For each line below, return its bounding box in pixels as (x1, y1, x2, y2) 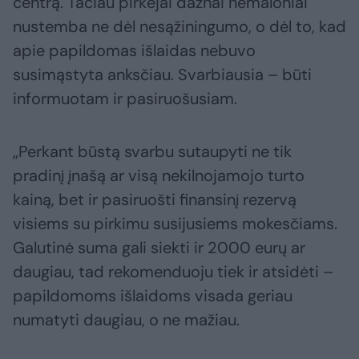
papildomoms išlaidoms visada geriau (13, 285, 292, 307)
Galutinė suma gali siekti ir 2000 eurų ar (13, 237, 305, 259)
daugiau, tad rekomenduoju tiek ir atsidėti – (13, 261, 333, 283)
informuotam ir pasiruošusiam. (13, 88, 241, 110)
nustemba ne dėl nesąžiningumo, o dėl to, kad (13, 16, 346, 38)
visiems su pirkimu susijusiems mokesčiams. (13, 213, 337, 235)
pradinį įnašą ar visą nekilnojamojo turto (13, 165, 305, 187)
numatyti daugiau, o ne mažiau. (13, 309, 240, 331)
